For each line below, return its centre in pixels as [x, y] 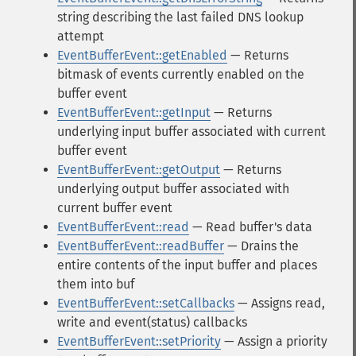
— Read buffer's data [251, 227]
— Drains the [261, 246]
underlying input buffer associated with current [192, 132]
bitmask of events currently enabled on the [181, 74]
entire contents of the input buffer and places [187, 265]
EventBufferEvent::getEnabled [142, 55]
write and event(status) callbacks [152, 322]
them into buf [96, 284]
